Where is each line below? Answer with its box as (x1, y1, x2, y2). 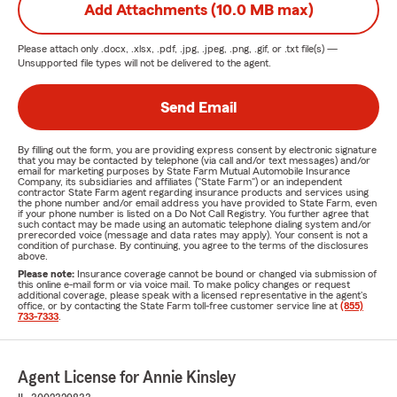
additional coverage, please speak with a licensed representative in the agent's (18, 290, 368, 300)
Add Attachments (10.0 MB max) (83, 2, 314, 18)
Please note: (18, 269, 77, 279)
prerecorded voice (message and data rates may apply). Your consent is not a (18, 230, 368, 240)
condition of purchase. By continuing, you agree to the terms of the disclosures (18, 240, 369, 251)
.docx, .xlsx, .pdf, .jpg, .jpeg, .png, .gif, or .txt (101, 43, 299, 54)
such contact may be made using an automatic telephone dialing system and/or (18, 219, 371, 230)
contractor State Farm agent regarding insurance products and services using (18, 187, 369, 198)
